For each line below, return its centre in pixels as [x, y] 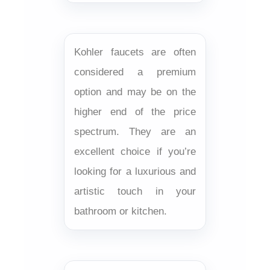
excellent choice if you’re [135, 151]
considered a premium [135, 72]
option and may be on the [135, 92]
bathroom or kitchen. [121, 211]
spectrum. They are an [135, 131]
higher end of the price [135, 111]
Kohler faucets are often [135, 52]
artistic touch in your [135, 191]
